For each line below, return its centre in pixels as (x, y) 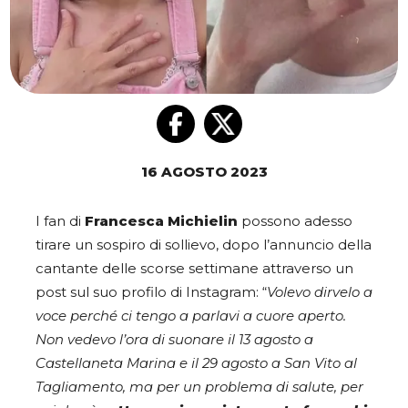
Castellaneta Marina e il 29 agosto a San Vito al (196, 364)
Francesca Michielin (161, 222)
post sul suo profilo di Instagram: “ (151, 293)
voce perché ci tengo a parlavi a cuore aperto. (191, 316)
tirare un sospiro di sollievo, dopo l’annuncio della (204, 245)
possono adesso (295, 222)
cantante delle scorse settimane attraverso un (194, 269)
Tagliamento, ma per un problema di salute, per (199, 388)
